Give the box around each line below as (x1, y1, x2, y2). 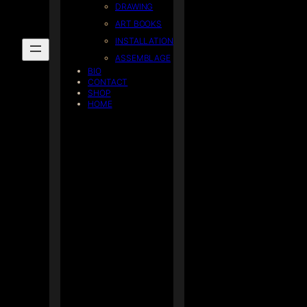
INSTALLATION (115, 35, 173, 46)
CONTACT (88, 76, 128, 87)
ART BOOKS (115, 18, 162, 29)
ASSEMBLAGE (115, 52, 171, 63)
